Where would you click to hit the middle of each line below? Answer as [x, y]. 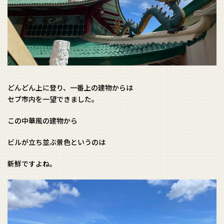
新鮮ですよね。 [32, 163]
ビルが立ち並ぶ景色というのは [56, 142]
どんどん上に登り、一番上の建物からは [70, 87]
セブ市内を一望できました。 [53, 99]
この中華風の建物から [42, 120]
